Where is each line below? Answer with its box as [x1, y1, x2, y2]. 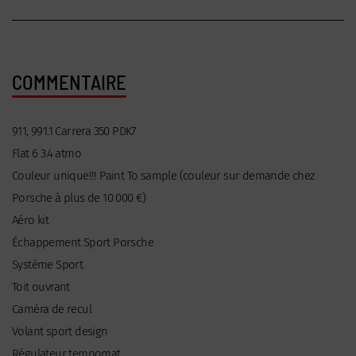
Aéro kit [12, 212, 49, 227]
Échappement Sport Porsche [12, 234, 153, 250]
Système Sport [12, 257, 83, 272]
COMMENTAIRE [12, 69, 126, 94]
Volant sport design [12, 323, 108, 339]
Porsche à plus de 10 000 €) [12, 190, 146, 205]
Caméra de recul [12, 301, 91, 316]
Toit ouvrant [12, 279, 70, 294]
